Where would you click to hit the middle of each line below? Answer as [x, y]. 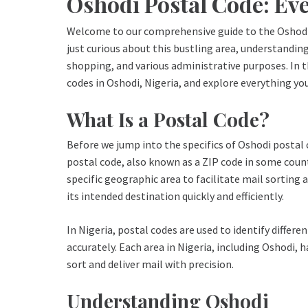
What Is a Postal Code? [168, 120]
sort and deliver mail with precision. [150, 264]
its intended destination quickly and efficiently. [175, 196]
